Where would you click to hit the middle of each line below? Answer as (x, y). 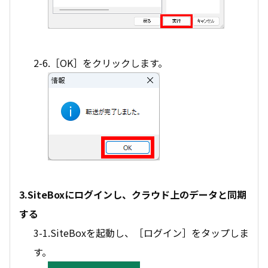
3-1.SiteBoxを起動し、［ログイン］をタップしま (141, 232)
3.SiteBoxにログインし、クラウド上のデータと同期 (133, 194)
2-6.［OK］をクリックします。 (100, 63)
